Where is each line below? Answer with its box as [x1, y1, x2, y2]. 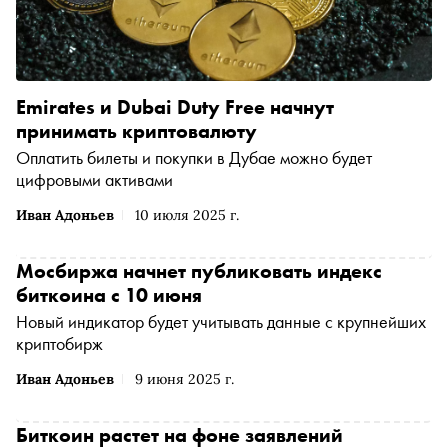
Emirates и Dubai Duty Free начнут [16, 94, 334, 121]
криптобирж [16, 332, 103, 356]
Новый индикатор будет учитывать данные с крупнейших [16, 310, 426, 334]
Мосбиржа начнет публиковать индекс [16, 258, 382, 285]
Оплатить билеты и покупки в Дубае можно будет [16, 146, 372, 170]
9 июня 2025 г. [135, 370, 234, 389]
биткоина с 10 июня [16, 282, 202, 309]
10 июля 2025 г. [135, 206, 239, 225]
